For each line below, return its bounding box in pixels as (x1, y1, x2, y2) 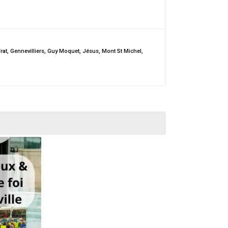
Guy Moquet (47, 48, 79, 54)
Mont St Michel (102, 48, 141, 54)
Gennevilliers (10, 48, 44, 54)
